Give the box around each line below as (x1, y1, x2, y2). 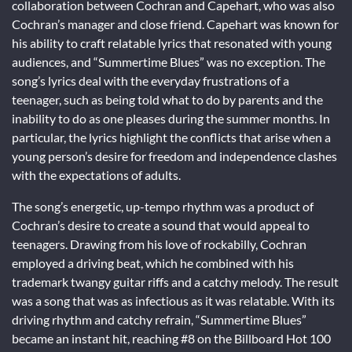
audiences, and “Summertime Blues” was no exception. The (12, 53, 325, 69)
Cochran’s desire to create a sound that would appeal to (12, 217, 310, 233)
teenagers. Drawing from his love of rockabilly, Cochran (12, 236, 306, 251)
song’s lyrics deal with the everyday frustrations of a (12, 72, 289, 88)
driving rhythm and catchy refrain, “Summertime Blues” (12, 311, 306, 327)
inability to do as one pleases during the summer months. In (12, 110, 330, 126)
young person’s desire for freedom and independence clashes (12, 148, 337, 163)
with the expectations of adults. (12, 167, 181, 182)
